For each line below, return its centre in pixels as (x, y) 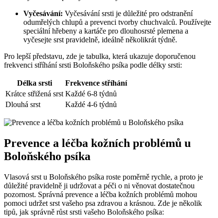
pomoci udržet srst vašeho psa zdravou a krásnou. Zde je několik (103, 203)
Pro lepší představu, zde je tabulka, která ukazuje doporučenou (100, 56)
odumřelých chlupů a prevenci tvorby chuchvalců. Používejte (117, 22)
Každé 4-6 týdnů (91, 105)
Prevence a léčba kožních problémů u (97, 143)
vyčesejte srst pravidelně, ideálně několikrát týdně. (100, 40)
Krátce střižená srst (34, 94)
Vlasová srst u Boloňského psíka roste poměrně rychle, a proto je (103, 177)
